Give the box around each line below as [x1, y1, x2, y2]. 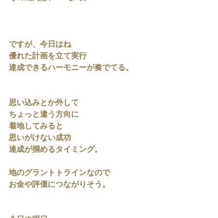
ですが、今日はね [9, 40, 71, 50]
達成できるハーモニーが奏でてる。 [9, 63, 133, 73]
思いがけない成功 [9, 133, 71, 144]
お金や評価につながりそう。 [9, 180, 110, 190]
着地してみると [9, 122, 63, 132]
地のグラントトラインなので [9, 168, 110, 179]
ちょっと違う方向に [9, 110, 79, 120]
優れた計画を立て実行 [9, 52, 87, 62]
